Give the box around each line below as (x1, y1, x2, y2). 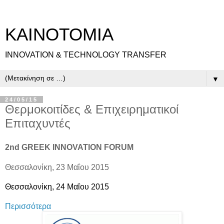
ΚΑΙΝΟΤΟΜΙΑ (5, 25, 113, 44)
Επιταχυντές (5, 116, 70, 130)
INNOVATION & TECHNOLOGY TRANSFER (5, 50, 166, 59)
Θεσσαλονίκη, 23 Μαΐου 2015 (5, 162, 109, 171)
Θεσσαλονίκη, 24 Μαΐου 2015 (5, 182, 109, 191)
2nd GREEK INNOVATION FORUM (5, 142, 135, 151)
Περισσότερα (5, 201, 51, 210)
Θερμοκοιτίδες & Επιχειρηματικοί (5, 102, 178, 116)
